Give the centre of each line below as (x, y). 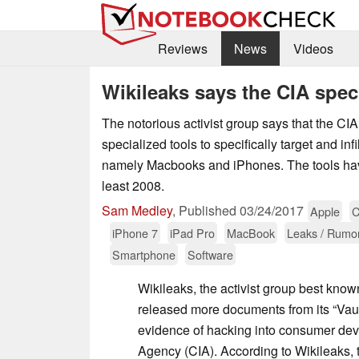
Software (210, 254)
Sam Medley (137, 210)
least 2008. (133, 185)
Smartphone (144, 254)
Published (209, 210)
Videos (313, 49)
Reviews (182, 49)
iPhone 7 (135, 232)
